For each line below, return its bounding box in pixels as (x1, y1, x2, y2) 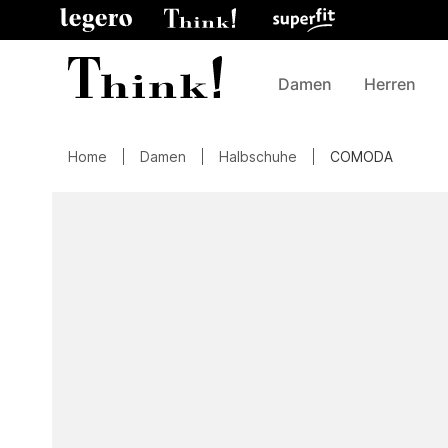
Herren (364, 74, 416, 94)
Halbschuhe (219, 148, 297, 165)
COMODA (330, 148, 393, 165)
